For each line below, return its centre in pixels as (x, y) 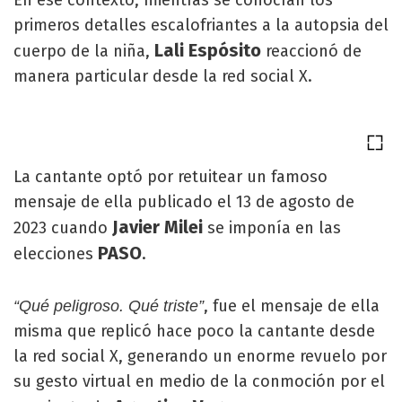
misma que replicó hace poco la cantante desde (194, 331)
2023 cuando (63, 228)
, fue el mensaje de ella (292, 306)
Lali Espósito (208, 50)
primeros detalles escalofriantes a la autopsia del (201, 25)
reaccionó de (311, 51)
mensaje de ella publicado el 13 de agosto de (184, 202)
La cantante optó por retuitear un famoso (170, 177)
